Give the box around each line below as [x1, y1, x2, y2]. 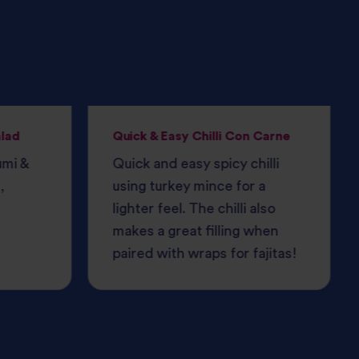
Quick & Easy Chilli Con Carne [112, 130, 291, 143]
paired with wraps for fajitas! [112, 247, 297, 260]
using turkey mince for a [112, 179, 266, 193]
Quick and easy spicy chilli [112, 157, 280, 171]
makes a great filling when [112, 224, 279, 238]
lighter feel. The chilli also [112, 202, 276, 216]
